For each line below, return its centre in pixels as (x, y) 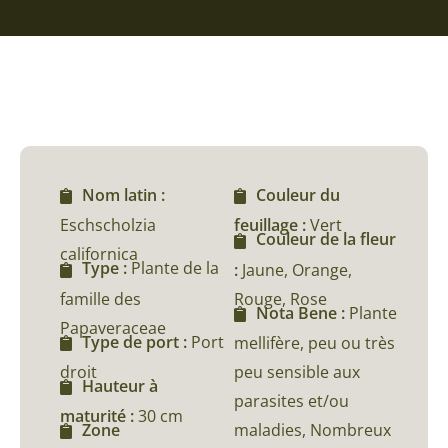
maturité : (99, 416)
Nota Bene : (302, 312)
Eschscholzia (108, 225)
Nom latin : (123, 195)
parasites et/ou (291, 400)
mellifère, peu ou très (314, 342)
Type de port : (136, 341)
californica (99, 254)
